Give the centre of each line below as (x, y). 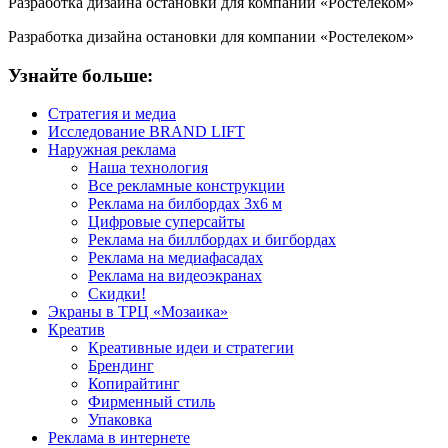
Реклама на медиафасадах (175, 258)
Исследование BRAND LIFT (146, 132)
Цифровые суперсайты (166, 222)
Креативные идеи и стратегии (191, 348)
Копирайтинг (134, 384)
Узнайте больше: (80, 75)
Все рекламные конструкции (186, 186)
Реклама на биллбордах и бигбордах (212, 240)
